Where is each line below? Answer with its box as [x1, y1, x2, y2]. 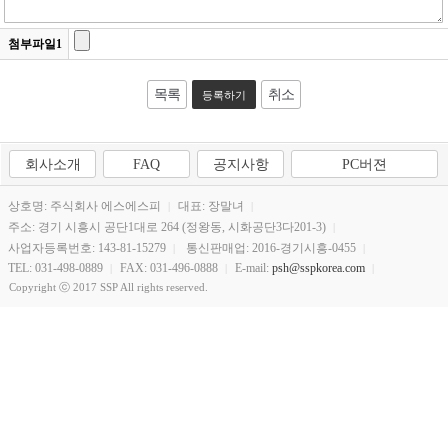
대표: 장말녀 [178, 199, 245, 213]
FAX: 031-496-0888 [120, 261, 219, 275]
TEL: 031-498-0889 [8, 261, 104, 275]
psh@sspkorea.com [272, 261, 366, 275]
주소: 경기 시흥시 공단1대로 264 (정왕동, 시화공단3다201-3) [8, 220, 327, 234]
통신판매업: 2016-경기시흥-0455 [186, 241, 357, 255]
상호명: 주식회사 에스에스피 [8, 199, 162, 213]
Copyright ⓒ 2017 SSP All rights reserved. [9, 281, 209, 293]
